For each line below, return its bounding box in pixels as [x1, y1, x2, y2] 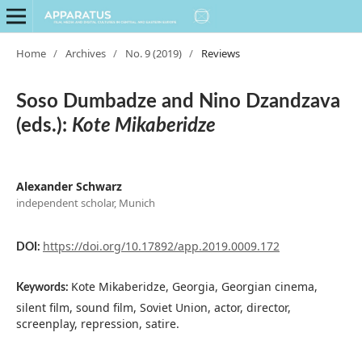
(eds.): [15, 116, 72, 136]
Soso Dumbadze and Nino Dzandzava [15, 91, 340, 112]
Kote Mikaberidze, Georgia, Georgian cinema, [70, 278, 318, 294]
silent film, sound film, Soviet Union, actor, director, [15, 299, 291, 315]
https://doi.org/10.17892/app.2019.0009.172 [42, 238, 280, 254]
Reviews [200, 45, 240, 61]
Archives [65, 45, 106, 61]
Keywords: [15, 281, 71, 293]
